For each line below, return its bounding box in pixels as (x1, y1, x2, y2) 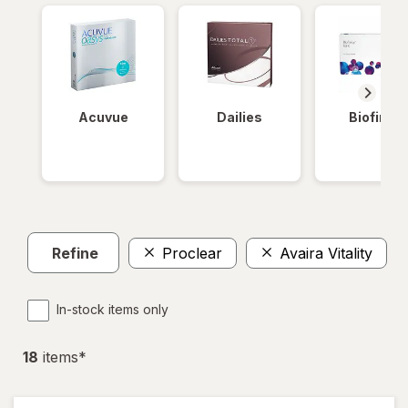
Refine (52, 243, 98, 262)
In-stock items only (56, 301, 168, 318)
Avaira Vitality (280, 243, 372, 262)
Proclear (162, 243, 222, 262)
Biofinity (349, 109, 403, 126)
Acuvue (77, 109, 128, 126)
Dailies (217, 109, 262, 126)
